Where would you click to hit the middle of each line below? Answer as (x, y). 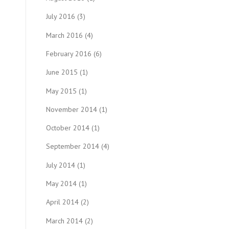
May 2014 (61, 184)
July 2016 (61, 17)
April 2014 (62, 202)
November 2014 (72, 109)
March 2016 (64, 35)
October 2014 (68, 128)
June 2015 (62, 72)
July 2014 (61, 165)
